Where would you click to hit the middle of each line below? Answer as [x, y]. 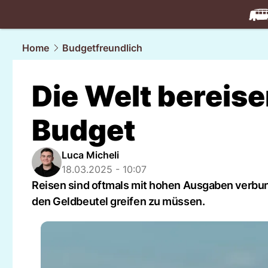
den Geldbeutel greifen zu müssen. [118, 201]
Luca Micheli [90, 155]
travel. [234, 28]
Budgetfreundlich [102, 48]
